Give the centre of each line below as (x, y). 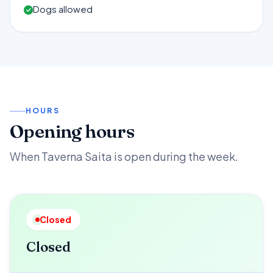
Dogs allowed (63, 9)
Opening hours (72, 132)
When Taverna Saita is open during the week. (124, 156)
